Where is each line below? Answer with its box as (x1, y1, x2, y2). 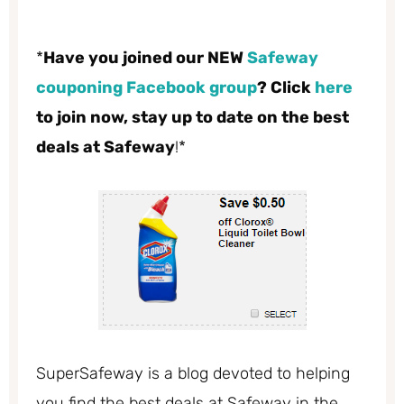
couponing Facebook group (36, 77, 257, 97)
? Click (257, 77, 315, 97)
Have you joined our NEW (43, 47, 247, 68)
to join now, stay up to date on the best (36, 106, 349, 127)
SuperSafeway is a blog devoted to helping (36, 363, 350, 383)
